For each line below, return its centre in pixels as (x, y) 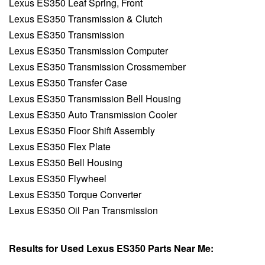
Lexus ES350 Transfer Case (68, 83)
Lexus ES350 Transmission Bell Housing (95, 99)
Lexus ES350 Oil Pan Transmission (83, 211)
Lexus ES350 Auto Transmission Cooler (93, 115)
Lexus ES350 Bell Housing (66, 163)
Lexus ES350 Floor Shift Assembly (82, 131)
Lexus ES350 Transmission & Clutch (86, 19)
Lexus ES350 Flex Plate (60, 147)
